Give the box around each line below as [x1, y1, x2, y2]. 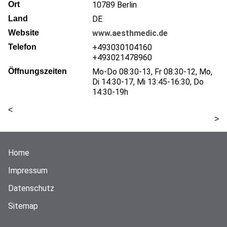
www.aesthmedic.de [92, 28, 168, 38]
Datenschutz [8, 183, 54, 193]
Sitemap [8, 201, 38, 211]
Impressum [8, 165, 48, 175]
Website [8, 28, 39, 37]
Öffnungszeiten [8, 66, 67, 75]
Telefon [8, 42, 36, 51]
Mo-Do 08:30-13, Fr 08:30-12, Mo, [92, 66, 212, 77]
